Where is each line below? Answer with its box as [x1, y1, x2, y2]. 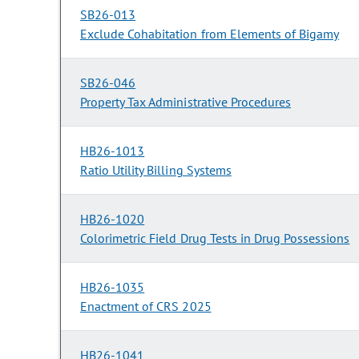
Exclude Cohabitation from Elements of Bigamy [80, 26, 340, 42]
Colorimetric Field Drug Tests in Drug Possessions [80, 230, 350, 247]
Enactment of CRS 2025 [80, 298, 212, 315]
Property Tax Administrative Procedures [80, 94, 291, 111]
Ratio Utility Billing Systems [80, 162, 232, 179]
